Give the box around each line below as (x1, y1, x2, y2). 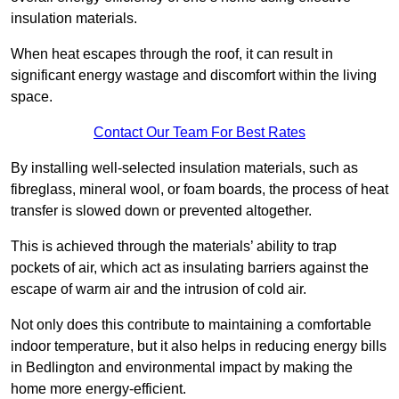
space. (11, 89, 53, 105)
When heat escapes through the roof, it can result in (11, 46, 333, 62)
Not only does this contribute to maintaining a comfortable (11, 317, 371, 333)
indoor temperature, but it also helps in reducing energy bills (11, 338, 387, 354)
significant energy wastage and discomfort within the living (11, 68, 377, 84)
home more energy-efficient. (11, 381, 186, 397)
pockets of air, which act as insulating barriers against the (11, 260, 369, 276)
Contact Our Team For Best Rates (94, 125, 305, 141)
